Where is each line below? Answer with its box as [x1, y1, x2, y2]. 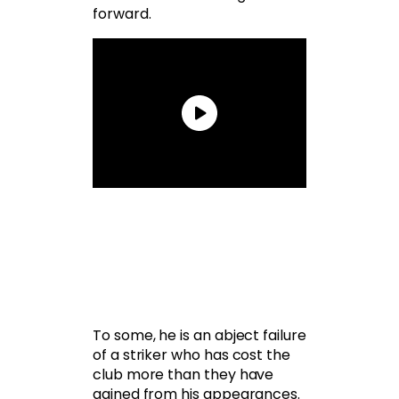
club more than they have [93, 364, 274, 386]
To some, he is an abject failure [93, 325, 306, 346]
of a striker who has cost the [93, 345, 290, 366]
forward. [93, 4, 151, 25]
